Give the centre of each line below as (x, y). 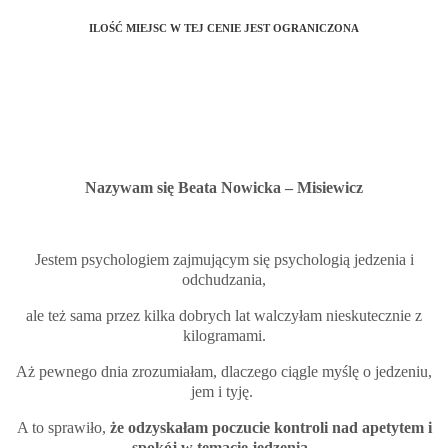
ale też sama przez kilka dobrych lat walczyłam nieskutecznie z (224, 316)
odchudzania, (224, 280)
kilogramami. (224, 336)
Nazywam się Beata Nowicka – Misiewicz (224, 188)
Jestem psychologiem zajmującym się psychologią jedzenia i (224, 260)
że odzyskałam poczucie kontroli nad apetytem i (268, 428)
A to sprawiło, (61, 428)
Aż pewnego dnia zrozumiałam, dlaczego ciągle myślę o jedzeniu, (224, 372)
